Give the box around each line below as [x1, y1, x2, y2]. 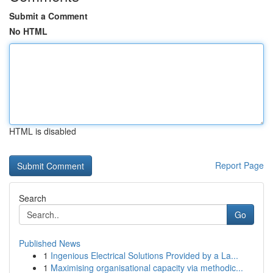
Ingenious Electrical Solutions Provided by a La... [51, 249, 238, 261]
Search [19, 192, 46, 204]
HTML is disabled [9, 125, 76, 137]
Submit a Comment [9, 10, 88, 22]
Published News [19, 237, 80, 249]
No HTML [9, 25, 48, 37]
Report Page [215, 159, 264, 171]
